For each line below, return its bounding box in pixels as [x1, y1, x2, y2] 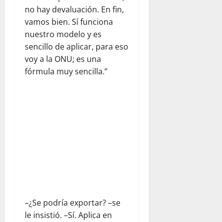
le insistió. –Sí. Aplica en [25, 209, 112, 221]
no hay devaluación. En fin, [25, 4, 124, 15]
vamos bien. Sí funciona [25, 16, 113, 28]
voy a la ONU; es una [25, 54, 101, 65]
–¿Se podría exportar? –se [25, 197, 120, 208]
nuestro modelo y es [25, 29, 102, 40]
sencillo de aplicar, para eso [25, 41, 128, 53]
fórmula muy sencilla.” [25, 66, 108, 77]
